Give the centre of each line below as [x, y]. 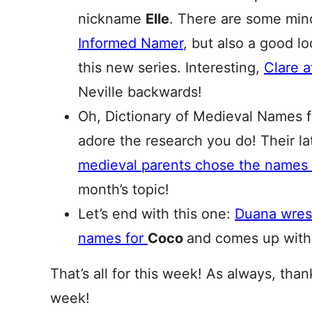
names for [113, 238]
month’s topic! [124, 189]
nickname [112, 19]
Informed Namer [131, 43]
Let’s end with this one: [156, 214]
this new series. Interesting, [171, 68]
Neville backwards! [140, 92]
